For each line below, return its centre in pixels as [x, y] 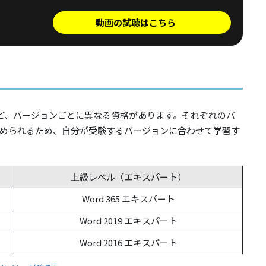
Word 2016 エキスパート [128, 242]
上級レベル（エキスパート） [128, 176]
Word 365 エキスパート [128, 198]
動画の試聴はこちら [136, 22]
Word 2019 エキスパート [128, 220]
